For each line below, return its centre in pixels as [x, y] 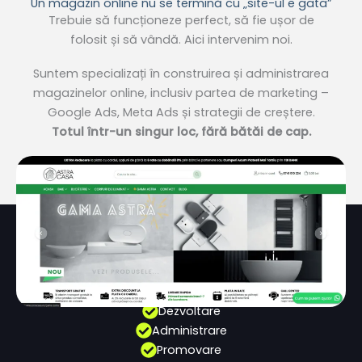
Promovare [189, 350]
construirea [197, 74]
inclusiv [171, 93]
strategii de [227, 113]
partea [216, 93]
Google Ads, [85, 113]
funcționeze [147, 21]
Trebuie [72, 21]
